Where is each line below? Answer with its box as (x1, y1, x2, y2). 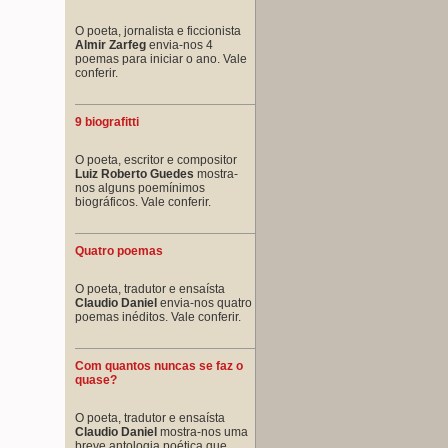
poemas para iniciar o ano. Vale (75, 51, 247, 66)
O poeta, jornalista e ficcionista (75, 23, 241, 38)
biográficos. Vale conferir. (75, 194, 211, 209)
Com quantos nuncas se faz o (75, 358, 243, 373)
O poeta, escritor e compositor (75, 152, 237, 167)
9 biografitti (75, 114, 139, 129)
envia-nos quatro (157, 295, 252, 310)
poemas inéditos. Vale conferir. (75, 309, 241, 324)
